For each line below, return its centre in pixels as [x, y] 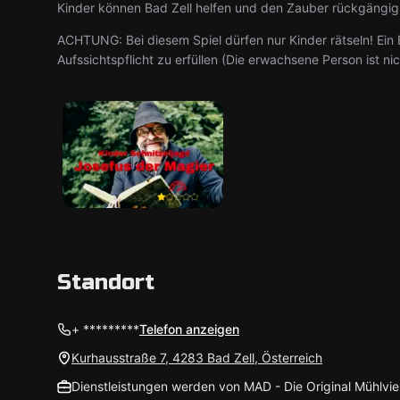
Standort [106, 283]
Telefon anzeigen [189, 329]
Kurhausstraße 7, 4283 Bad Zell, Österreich [197, 358]
